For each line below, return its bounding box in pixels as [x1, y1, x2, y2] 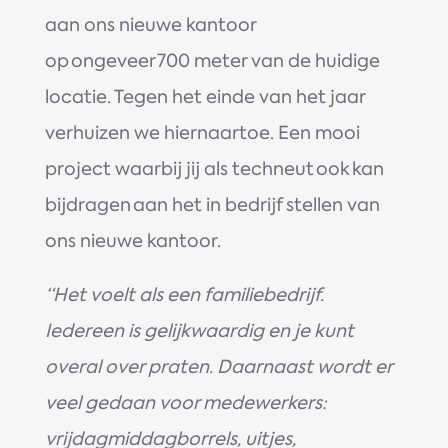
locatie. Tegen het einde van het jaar [44, 84, 365, 109]
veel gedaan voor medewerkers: [44, 390, 327, 415]
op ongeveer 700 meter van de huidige [44, 48, 380, 73]
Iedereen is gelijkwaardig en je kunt [44, 318, 354, 343]
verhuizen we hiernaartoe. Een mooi [44, 120, 360, 145]
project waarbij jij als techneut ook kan [44, 156, 384, 181]
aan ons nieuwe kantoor [44, 12, 256, 37]
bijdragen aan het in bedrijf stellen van [44, 192, 380, 217]
